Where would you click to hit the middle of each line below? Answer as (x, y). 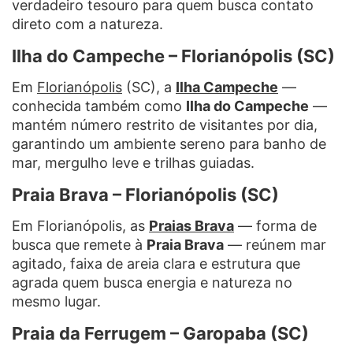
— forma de (275, 225)
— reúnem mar (275, 244)
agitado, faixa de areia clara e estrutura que (156, 263)
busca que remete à (79, 244)
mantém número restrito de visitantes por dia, (165, 124)
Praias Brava (191, 225)
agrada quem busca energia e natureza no (152, 282)
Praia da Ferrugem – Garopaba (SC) (160, 333)
